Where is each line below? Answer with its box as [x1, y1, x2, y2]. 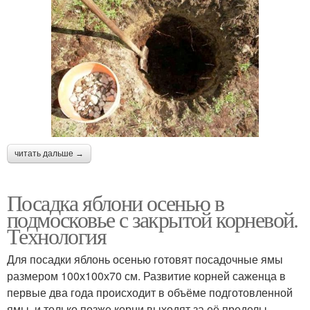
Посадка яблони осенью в [7, 188, 224, 218]
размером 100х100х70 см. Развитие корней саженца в [7, 268, 286, 284]
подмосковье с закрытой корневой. [7, 204, 298, 235]
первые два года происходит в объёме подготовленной [7, 284, 293, 301]
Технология [7, 221, 106, 251]
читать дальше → [15, 149, 84, 159]
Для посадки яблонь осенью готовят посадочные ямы [7, 251, 283, 268]
